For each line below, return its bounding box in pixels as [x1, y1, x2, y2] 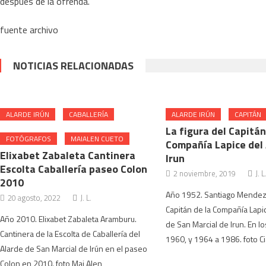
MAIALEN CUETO [71, 133, 124, 144]
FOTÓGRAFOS [6, 133, 52, 144]
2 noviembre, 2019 [173, 167, 236, 179]
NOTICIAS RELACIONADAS [13, 58, 134, 74]
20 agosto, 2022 [8, 192, 61, 204]
